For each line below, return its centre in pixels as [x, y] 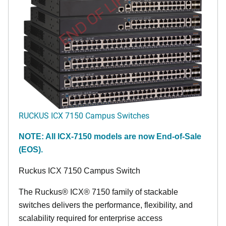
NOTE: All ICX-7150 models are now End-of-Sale [110, 137]
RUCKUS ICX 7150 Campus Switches [84, 116]
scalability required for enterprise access [91, 218]
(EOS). [31, 150]
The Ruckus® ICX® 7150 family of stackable [98, 192]
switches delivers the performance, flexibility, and [106, 205]
